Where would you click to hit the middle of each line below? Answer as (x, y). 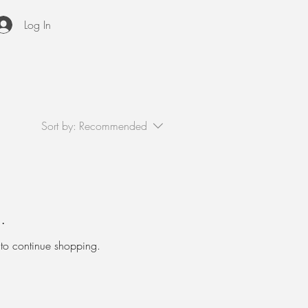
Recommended (113, 125)
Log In (38, 25)
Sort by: (59, 125)
